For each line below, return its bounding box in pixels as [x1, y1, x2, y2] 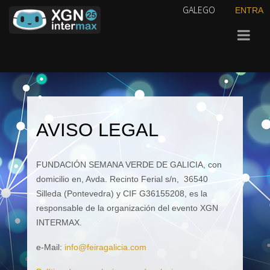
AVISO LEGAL [36, 119, 159, 140]
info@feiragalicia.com [64, 242, 146, 252]
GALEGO [183, 4, 215, 16]
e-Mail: [36, 242, 64, 252]
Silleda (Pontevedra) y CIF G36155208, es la [36, 189, 207, 198]
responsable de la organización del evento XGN [36, 203, 218, 213]
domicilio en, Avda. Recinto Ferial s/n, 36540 [36, 174, 208, 184]
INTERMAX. [36, 218, 82, 227]
